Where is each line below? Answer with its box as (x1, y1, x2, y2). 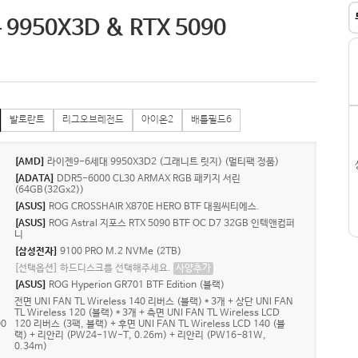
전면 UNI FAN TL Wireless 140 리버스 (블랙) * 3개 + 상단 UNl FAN (14, 296, 293, 308)
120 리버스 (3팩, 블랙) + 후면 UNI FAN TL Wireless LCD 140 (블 (14, 319, 285, 330)
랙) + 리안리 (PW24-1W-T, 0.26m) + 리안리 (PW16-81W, (14, 330, 266, 341)
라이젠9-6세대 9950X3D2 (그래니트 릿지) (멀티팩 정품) (47, 157, 279, 168)
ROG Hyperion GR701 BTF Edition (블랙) (49, 280, 225, 291)
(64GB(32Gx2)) (14, 185, 84, 196)
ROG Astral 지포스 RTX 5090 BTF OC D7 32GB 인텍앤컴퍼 (49, 218, 295, 229)
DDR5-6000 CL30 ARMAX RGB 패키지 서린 (57, 173, 241, 185)
